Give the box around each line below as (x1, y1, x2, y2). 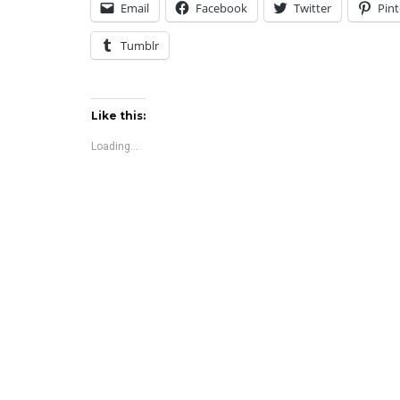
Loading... (91, 140, 138, 154)
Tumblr (121, 37, 159, 54)
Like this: (91, 109, 146, 123)
